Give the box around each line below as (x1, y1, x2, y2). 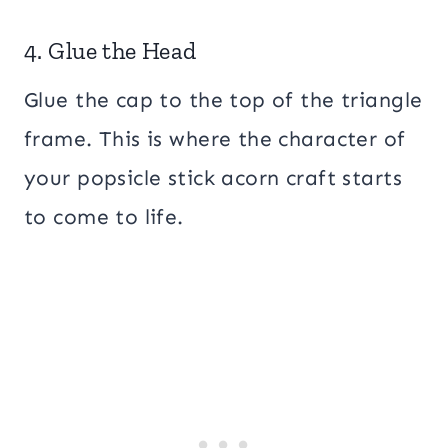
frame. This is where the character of (24, 125, 406, 152)
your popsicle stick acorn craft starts (24, 164, 402, 191)
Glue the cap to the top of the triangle (24, 86, 423, 113)
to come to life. (24, 203, 184, 230)
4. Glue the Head (24, 35, 197, 65)
